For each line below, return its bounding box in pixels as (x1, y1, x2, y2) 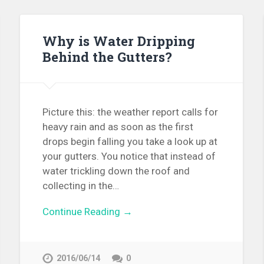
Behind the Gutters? (42, 47, 173, 65)
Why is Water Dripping (42, 31, 196, 49)
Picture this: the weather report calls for (42, 106, 219, 118)
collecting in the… (42, 180, 120, 192)
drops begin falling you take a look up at (42, 136, 218, 148)
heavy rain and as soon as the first (42, 121, 194, 133)
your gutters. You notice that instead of (42, 150, 216, 163)
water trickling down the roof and (42, 165, 190, 177)
